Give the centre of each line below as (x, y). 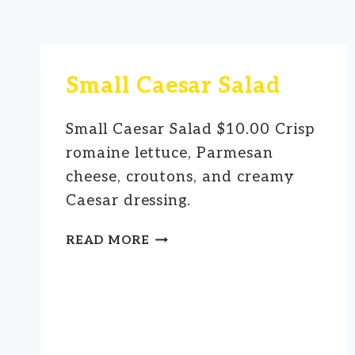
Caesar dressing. (131, 200)
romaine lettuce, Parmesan (170, 153)
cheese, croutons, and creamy (180, 177)
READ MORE (108, 240)
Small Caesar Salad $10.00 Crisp (190, 129)
